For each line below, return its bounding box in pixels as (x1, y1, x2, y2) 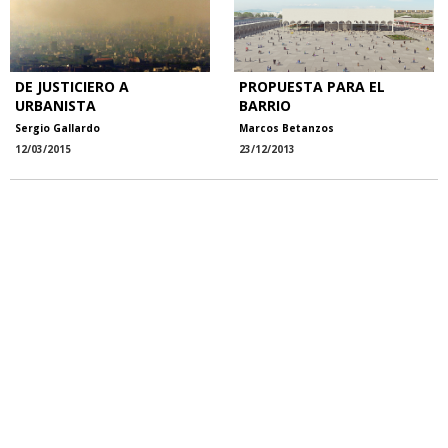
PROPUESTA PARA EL (239, 76, 385, 96)
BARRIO (239, 95, 291, 115)
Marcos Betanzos (239, 120, 334, 135)
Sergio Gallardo (15, 120, 100, 135)
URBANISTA (15, 95, 96, 115)
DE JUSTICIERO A (15, 76, 129, 96)
